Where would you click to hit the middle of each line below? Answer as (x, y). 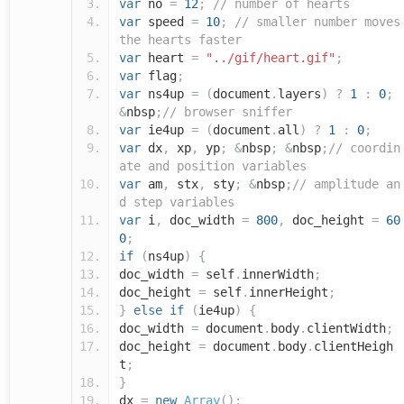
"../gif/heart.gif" (271, 58)
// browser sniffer (227, 112)
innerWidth (278, 275)
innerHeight (289, 293)
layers (299, 94)
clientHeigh (353, 347)
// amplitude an (346, 184)
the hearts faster (180, 40)
